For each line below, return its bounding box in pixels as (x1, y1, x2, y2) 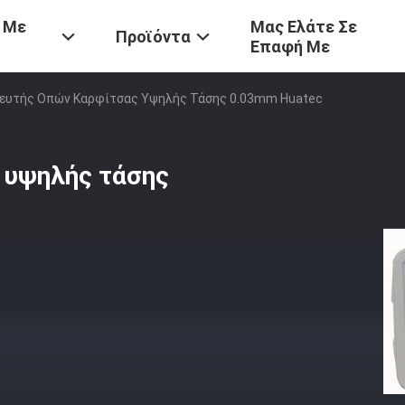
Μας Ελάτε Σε (250, 17, 357, 37)
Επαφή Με (250, 37, 330, 57)
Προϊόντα (116, 27, 191, 47)
